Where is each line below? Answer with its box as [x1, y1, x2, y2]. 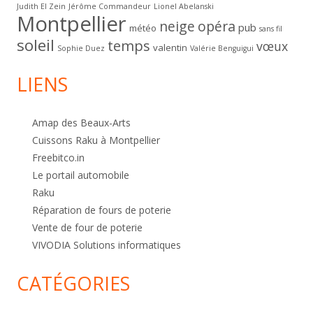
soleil [17, 34, 54, 57]
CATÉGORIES [17, 270, 130, 297]
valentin [153, 41, 187, 54]
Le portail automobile [32, 168, 129, 182]
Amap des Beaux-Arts [32, 116, 131, 130]
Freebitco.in [32, 151, 85, 165]
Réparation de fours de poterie [32, 203, 171, 217]
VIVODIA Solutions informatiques [32, 238, 181, 252]
